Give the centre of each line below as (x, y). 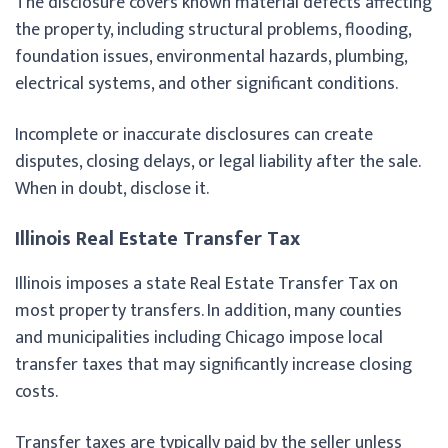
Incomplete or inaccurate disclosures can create (194, 134)
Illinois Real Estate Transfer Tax (157, 238)
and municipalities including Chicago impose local (199, 337)
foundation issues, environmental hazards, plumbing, (211, 56)
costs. (36, 391)
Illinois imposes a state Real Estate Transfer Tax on (206, 283)
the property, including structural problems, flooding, (213, 29)
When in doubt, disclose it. (112, 188)
